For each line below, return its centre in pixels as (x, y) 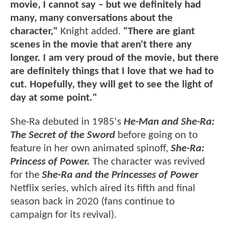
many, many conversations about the (91, 18)
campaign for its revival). (63, 215)
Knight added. (90, 31)
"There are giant (158, 31)
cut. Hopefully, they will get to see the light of (112, 84)
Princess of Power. (50, 162)
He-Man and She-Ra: (169, 122)
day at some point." (54, 98)
